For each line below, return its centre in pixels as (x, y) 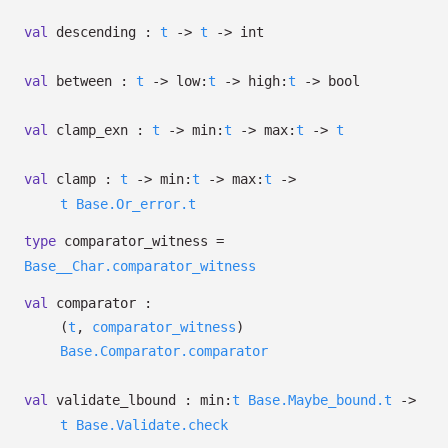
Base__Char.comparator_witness (140, 266)
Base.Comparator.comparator (164, 351)
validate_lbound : (124, 400)
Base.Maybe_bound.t (320, 400)
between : (92, 81)
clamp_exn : (100, 130)
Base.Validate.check (152, 425)
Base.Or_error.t (136, 204)
